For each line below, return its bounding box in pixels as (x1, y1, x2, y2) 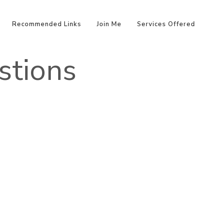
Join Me (97, 20, 122, 29)
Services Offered (137, 20, 195, 29)
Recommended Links (12, 20, 81, 29)
